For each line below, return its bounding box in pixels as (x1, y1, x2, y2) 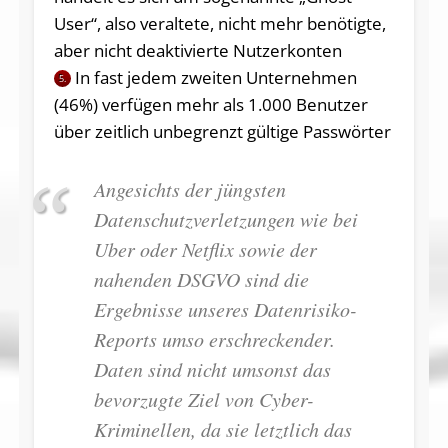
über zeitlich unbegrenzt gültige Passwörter (53, 120, 391, 144)
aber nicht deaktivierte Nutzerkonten (53, 39, 342, 63)
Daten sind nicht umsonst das (93, 356, 331, 383)
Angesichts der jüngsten (93, 176, 286, 203)
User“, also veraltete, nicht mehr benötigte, (53, 12, 386, 36)
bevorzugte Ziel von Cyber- (93, 386, 314, 413)
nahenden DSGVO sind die (93, 266, 309, 293)
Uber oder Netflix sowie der (93, 236, 317, 263)
